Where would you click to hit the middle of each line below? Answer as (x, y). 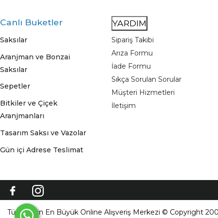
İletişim (124, 106)
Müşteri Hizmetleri (143, 93)
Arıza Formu (132, 53)
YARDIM (129, 23)
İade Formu (131, 66)
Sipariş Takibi (133, 40)
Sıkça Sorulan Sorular (146, 80)
